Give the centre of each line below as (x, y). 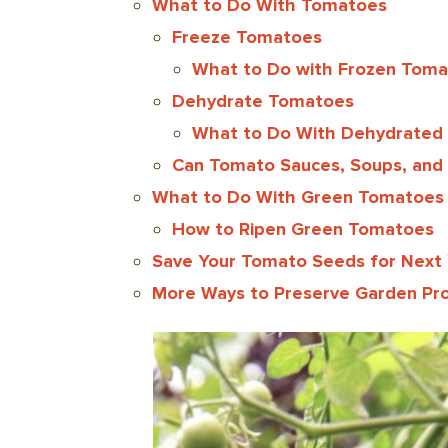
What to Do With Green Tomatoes (298, 196)
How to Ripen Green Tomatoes (303, 228)
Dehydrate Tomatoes (263, 100)
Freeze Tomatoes (247, 36)
